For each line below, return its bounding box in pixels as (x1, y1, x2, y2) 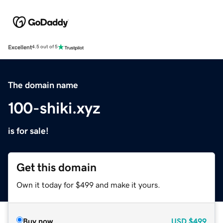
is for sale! (8, 126, 49, 135)
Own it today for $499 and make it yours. (16, 180, 160, 189)
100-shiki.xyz (8, 100, 101, 116)
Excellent (8, 44, 32, 50)
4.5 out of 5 (32, 44, 58, 50)
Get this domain (16, 161, 97, 173)
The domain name (8, 80, 78, 90)
